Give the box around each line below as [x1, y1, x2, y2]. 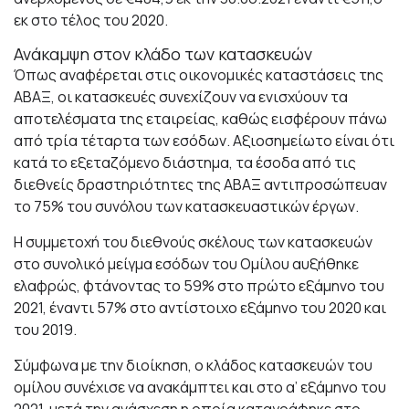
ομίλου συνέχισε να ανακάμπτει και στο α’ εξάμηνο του [14, 377, 386, 398]
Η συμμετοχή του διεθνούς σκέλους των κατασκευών [14, 232, 372, 253]
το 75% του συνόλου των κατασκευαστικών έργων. [14, 196, 359, 217]
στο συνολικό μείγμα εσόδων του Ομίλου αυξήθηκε [14, 254, 359, 275]
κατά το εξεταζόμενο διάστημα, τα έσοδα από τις [14, 152, 356, 173]
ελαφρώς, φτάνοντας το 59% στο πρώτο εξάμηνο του [14, 276, 384, 297]
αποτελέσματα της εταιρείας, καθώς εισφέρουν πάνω [14, 109, 387, 130]
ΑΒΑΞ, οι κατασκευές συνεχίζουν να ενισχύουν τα [14, 87, 348, 108]
